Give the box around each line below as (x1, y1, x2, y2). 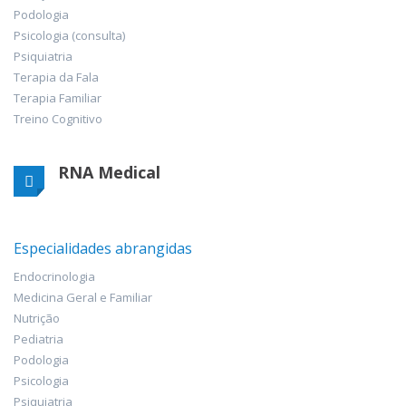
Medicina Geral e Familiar (14, 288, 152, 305)
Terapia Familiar (14, 89, 101, 106)
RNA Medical (58, 160, 160, 183)
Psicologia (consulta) (14, 26, 125, 43)
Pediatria (14, 330, 63, 347)
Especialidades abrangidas (14, 237, 192, 258)
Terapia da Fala (14, 68, 99, 85)
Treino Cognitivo (14, 110, 102, 127)
